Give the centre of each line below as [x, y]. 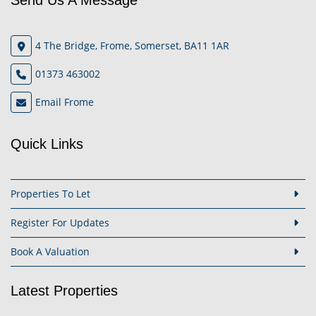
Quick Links [47, 144]
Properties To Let [50, 193]
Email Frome [65, 102]
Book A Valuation [50, 251]
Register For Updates [60, 222]
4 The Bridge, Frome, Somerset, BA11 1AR [132, 45]
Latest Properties [64, 290]
